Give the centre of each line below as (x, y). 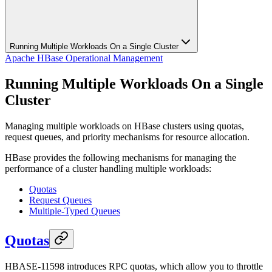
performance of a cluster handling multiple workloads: (108, 168)
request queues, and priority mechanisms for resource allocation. (127, 137)
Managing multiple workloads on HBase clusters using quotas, (124, 126)
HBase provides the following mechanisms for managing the (121, 157)
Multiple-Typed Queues (75, 211)
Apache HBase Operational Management (84, 58)
